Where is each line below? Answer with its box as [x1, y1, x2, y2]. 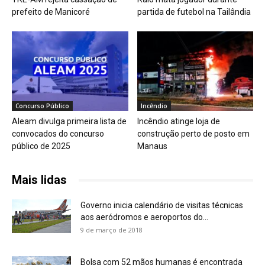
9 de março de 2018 [80, 225, 143, 235]
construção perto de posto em [137, 129, 250, 139]
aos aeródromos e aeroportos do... [80, 212, 208, 222]
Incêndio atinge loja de [137, 117, 220, 127]
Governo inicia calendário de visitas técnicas [80, 201, 243, 211]
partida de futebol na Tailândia [137, 7, 251, 17]
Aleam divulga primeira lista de [12, 117, 127, 127]
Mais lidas [12, 173, 67, 188]
